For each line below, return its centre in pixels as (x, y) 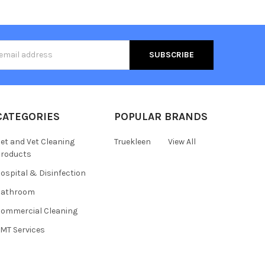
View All (182, 141)
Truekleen (132, 141)
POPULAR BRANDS (161, 116)
